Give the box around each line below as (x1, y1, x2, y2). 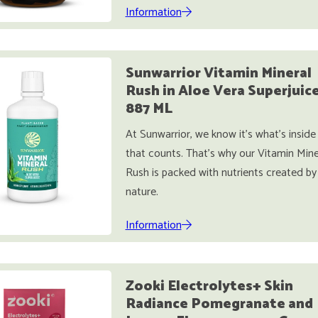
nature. (125, 182, 158, 202)
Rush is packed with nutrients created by (125, 163, 317, 182)
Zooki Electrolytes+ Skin (125, 275, 293, 298)
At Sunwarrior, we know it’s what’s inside (125, 125, 316, 144)
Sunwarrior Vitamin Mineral (125, 62, 312, 85)
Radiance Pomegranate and (125, 292, 313, 316)
